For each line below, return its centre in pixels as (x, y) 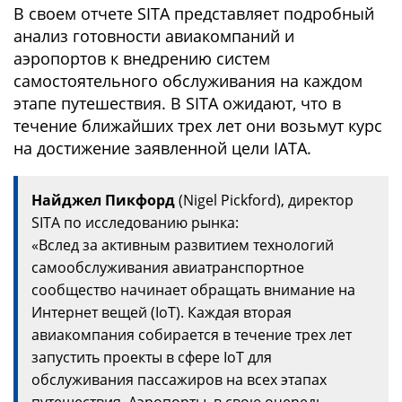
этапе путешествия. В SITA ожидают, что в (177, 103)
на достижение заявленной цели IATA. (162, 148)
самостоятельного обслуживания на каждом (188, 81)
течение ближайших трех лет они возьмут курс (198, 126)
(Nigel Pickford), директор (264, 200)
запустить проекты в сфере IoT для (152, 357)
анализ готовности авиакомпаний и (154, 36)
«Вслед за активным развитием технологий (183, 245)
